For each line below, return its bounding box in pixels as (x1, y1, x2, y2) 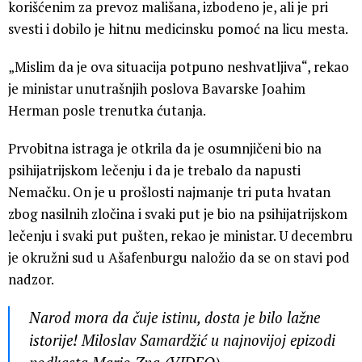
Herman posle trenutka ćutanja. (8, 101, 206, 120)
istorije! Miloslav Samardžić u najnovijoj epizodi (29, 330, 335, 351)
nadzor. (8, 270, 54, 289)
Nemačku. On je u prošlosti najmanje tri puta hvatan (8, 183, 330, 202)
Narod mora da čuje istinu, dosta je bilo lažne (29, 308, 320, 328)
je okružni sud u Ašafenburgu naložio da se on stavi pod (8, 248, 350, 267)
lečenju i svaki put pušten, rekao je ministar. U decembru (8, 226, 353, 246)
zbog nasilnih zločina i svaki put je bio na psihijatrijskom (8, 204, 347, 224)
